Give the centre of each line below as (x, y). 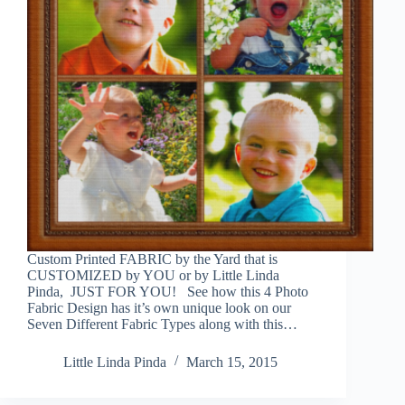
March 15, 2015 (232, 362)
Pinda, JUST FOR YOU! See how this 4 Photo (168, 291)
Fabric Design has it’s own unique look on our (159, 307)
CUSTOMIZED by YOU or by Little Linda (153, 275)
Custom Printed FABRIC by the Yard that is (152, 259)
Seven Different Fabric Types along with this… (162, 324)
